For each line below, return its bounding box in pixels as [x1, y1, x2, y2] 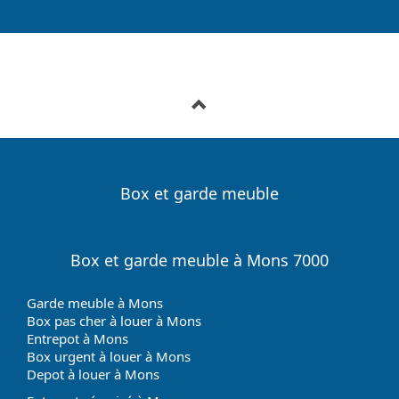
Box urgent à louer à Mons [27, 347, 191, 365]
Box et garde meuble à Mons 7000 [70, 249, 329, 271]
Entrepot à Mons [27, 330, 128, 347]
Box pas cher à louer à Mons [27, 312, 201, 330]
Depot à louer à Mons [27, 365, 159, 383]
